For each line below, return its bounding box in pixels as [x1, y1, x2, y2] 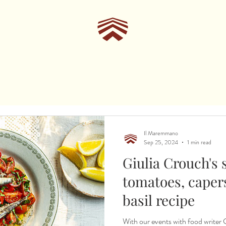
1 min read [187, 138, 211, 147]
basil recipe [123, 191, 195, 209]
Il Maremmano [144, 128, 178, 138]
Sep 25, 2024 [144, 138, 178, 147]
